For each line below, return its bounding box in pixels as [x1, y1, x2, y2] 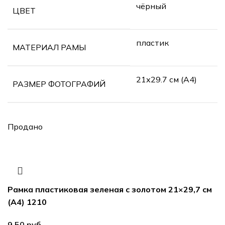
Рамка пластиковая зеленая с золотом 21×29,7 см [8, 184, 212, 194]
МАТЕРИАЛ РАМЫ [13, 42, 86, 52]
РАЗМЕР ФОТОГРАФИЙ [13, 78, 105, 89]
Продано [8, 121, 43, 132]
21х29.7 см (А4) [136, 74, 197, 84]
